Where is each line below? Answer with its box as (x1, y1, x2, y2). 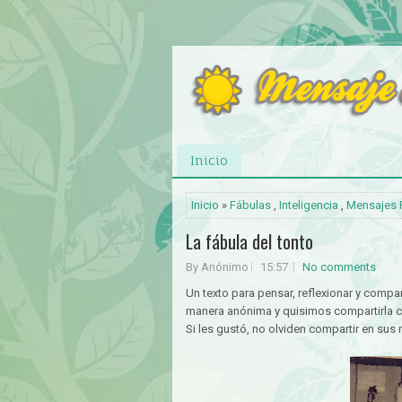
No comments (302, 260, 376, 274)
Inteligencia (279, 198, 338, 212)
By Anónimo (186, 260, 249, 274)
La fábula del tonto (186, 228, 313, 255)
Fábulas (230, 198, 271, 212)
